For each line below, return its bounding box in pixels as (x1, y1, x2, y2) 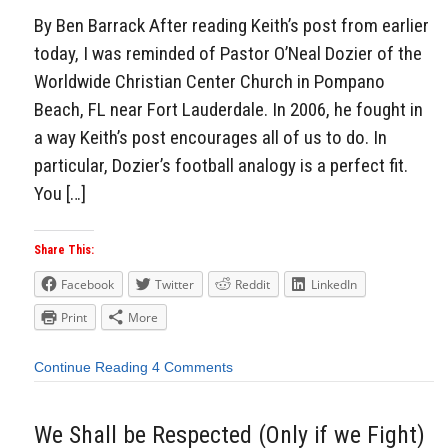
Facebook (61, 276, 114, 294)
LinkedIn (311, 276, 357, 294)
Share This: (34, 243, 94, 258)
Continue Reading (34, 359, 148, 376)
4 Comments (152, 359, 233, 376)
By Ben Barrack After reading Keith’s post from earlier (34, 13, 429, 37)
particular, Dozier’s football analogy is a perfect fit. (34, 153, 408, 177)
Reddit (235, 276, 270, 294)
